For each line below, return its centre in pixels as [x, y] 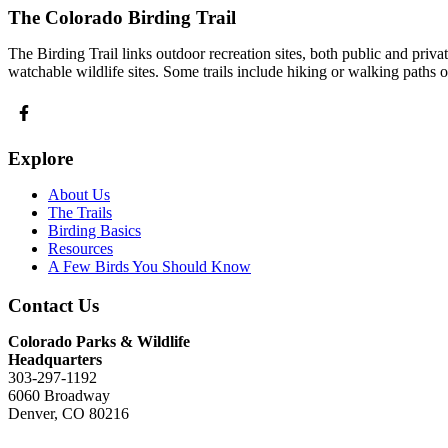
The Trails [80, 212]
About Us [79, 194]
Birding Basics [94, 230]
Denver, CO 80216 [68, 413]
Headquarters [55, 359]
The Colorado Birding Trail [122, 18]
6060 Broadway [59, 395]
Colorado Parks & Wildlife [99, 341]
